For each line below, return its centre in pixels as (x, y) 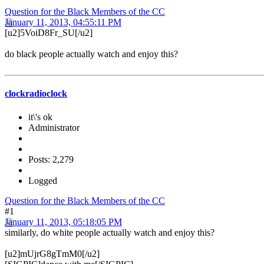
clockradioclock (36, 94)
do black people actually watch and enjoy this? (91, 54)
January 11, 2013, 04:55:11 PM (63, 22)
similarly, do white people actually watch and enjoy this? (110, 232)
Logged (43, 180)
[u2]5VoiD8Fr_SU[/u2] (49, 33)
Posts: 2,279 (51, 159)
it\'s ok (40, 117)
